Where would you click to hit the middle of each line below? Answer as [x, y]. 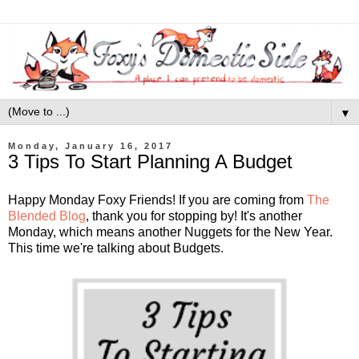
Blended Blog [47, 216]
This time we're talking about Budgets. [116, 248]
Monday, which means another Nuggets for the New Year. [170, 232]
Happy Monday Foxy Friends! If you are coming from [157, 200]
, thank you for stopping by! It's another [194, 216]
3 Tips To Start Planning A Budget [150, 161]
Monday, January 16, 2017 [91, 146]
